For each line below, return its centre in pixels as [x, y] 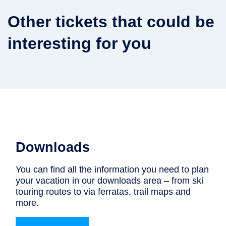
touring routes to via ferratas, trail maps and [103, 191]
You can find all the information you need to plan [112, 169]
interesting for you [79, 43]
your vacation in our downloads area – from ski [110, 180]
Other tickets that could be [111, 21]
